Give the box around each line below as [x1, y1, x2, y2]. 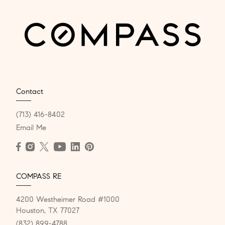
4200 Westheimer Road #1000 [16, 194, 120, 204]
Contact [16, 86, 43, 96]
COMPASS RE [16, 171, 61, 181]
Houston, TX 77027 [16, 205, 79, 215]
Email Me [16, 123, 46, 132]
